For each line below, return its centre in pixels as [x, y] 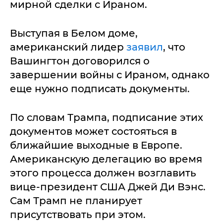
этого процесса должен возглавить [103, 173]
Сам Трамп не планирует [76, 200]
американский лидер [68, 47]
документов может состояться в [93, 131]
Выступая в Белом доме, [74, 33]
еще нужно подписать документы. [100, 88]
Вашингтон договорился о [80, 61]
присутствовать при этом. [79, 214]
